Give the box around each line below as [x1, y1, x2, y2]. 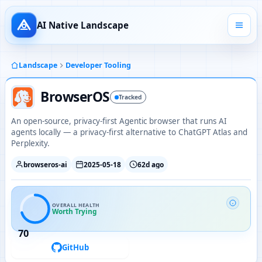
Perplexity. [11, 138, 50, 149]
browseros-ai [23, 159, 67, 169]
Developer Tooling [65, 60, 131, 70]
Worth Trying [52, 206, 96, 216]
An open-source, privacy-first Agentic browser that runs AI [11, 116, 227, 126]
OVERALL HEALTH [52, 202, 100, 209]
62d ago [137, 159, 164, 169]
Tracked [118, 93, 142, 101]
